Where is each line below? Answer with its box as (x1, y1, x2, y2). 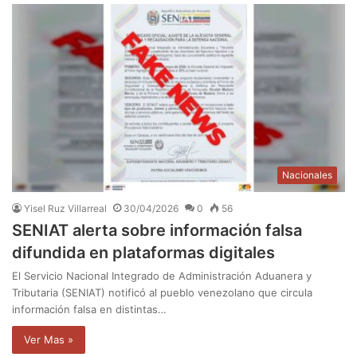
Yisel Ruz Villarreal (24, 202, 107, 215)
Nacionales (282, 169, 332, 182)
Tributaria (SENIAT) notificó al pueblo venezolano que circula (12, 286, 312, 300)
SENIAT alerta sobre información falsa (12, 221, 302, 241)
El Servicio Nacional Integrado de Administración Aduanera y (12, 269, 312, 283)
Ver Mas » (24, 333, 73, 347)
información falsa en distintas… (12, 303, 167, 316)
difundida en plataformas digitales (12, 243, 275, 263)
